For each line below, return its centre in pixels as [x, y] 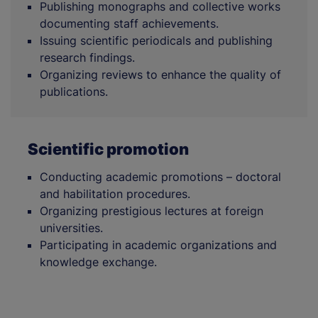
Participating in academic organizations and [158, 245]
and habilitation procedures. [115, 193]
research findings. [87, 57]
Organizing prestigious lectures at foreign [152, 210]
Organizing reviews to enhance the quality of [160, 74]
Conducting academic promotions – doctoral [160, 176]
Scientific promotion [108, 149]
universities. [71, 227]
